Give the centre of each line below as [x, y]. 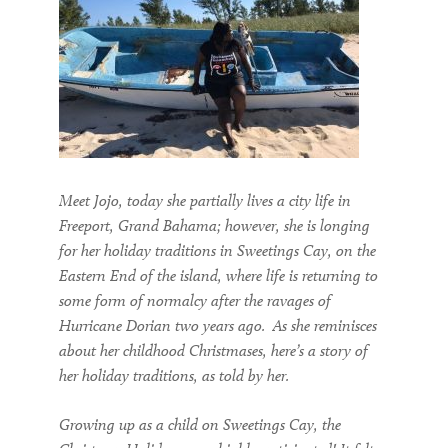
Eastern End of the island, [142, 275]
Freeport [84, 225]
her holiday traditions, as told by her [172, 375]
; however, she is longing [293, 225]
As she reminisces [323, 325]
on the [354, 250]
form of [117, 300]
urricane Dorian [123, 325]
